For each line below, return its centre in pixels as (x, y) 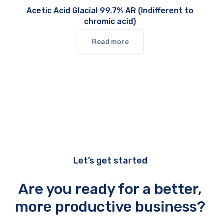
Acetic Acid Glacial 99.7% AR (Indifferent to (110, 11)
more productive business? (110, 207)
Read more (110, 42)
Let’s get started (110, 161)
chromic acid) (110, 22)
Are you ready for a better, (110, 189)
